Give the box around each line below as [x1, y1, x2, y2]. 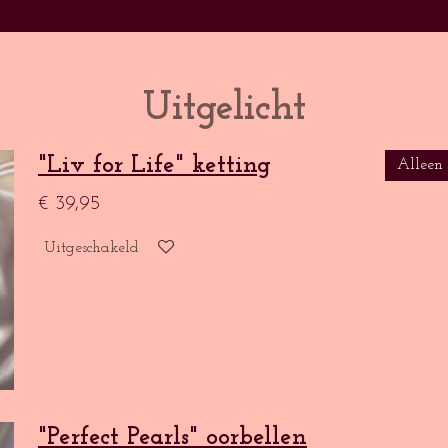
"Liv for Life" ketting [38, 153, 271, 179]
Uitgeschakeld [44, 239, 139, 256]
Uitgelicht [142, 89, 306, 130]
